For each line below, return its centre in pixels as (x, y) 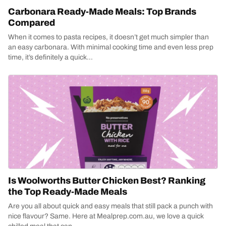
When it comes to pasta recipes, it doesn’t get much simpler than (108, 37)
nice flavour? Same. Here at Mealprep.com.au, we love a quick (106, 216)
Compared (32, 23)
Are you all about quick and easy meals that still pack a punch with (110, 206)
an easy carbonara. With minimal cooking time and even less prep (111, 47)
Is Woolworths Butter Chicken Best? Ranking (107, 181)
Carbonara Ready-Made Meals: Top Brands (102, 12)
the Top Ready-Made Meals (68, 192)
